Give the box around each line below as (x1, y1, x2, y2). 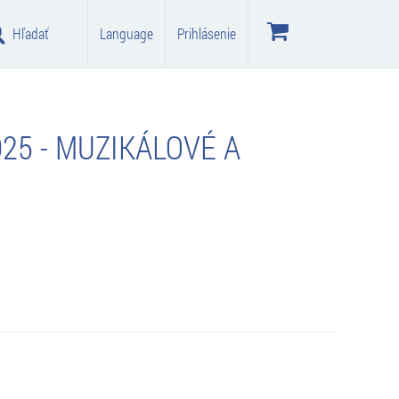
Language (100, 24, 153, 43)
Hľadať (12, 24, 49, 43)
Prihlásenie (177, 24, 236, 43)
